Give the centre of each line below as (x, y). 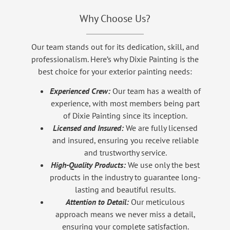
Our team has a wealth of (156, 91)
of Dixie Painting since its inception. (125, 116)
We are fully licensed (161, 128)
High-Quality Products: (88, 165)
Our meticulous (157, 202)
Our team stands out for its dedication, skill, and (115, 47)
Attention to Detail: (97, 202)
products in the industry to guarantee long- (125, 177)
